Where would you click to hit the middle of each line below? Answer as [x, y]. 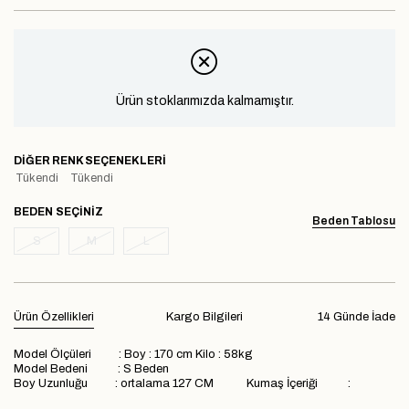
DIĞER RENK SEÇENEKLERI [90, 160]
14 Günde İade [357, 316]
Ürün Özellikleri [54, 316]
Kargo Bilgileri [204, 316]
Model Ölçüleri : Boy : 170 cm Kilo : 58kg [137, 354]
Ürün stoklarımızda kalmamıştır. [204, 100]
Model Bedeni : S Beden [91, 368]
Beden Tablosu [354, 220]
